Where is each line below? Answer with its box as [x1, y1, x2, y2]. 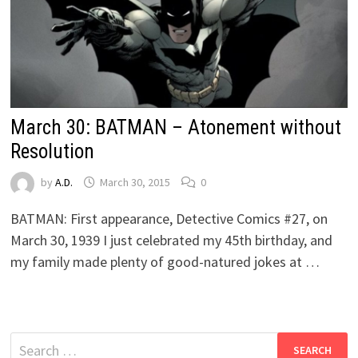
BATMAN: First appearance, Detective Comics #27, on [10, 209, 328, 228]
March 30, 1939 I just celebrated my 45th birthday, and [10, 230, 332, 249]
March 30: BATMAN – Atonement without [10, 115, 341, 139]
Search [9, 332, 50, 352]
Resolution [10, 139, 94, 163]
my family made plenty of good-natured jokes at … [10, 252, 320, 271]
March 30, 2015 [99, 175, 170, 190]
